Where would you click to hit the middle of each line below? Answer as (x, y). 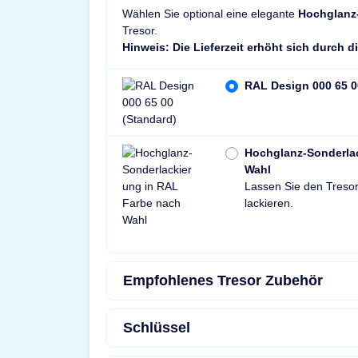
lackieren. (269, 203)
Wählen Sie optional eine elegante (210, 13)
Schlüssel (157, 327)
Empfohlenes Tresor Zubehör (223, 280)
